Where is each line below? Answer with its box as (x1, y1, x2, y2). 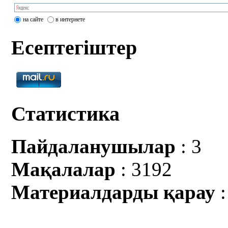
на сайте (23, 16, 44, 23)
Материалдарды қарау (11, 181, 216, 204)
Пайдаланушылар (11, 135, 176, 158)
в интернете (55, 16, 85, 23)
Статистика (11, 102, 120, 125)
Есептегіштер (11, 36, 137, 60)
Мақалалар (11, 158, 116, 181)
